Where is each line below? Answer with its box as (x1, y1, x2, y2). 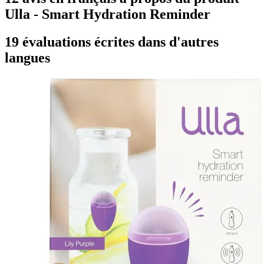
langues (5, 49, 50, 65)
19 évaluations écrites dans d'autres (5, 34, 219, 49)
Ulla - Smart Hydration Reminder (5, 6, 210, 22)
